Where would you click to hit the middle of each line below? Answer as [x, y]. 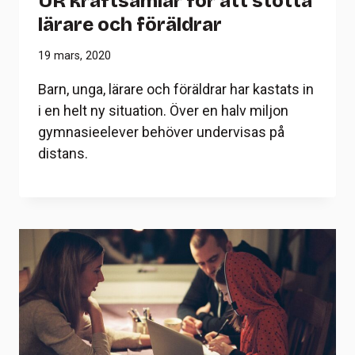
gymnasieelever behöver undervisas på [161, 132]
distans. [63, 154]
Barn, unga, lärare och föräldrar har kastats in [176, 90]
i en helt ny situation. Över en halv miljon [163, 111]
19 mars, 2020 [74, 56]
